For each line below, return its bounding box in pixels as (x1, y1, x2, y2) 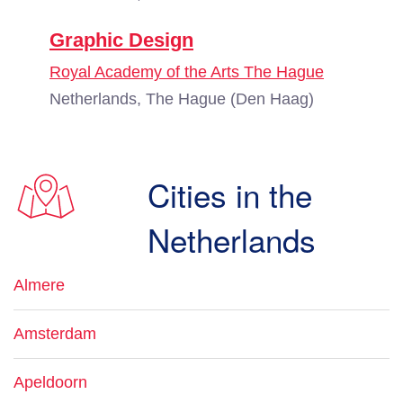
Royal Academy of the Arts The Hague (49, 63, 324, 81)
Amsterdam (13, 325, 96, 343)
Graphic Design (49, 29, 193, 51)
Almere (13, 276, 65, 294)
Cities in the (148, 172, 313, 217)
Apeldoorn (13, 373, 87, 391)
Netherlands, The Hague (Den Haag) (49, 90, 314, 108)
